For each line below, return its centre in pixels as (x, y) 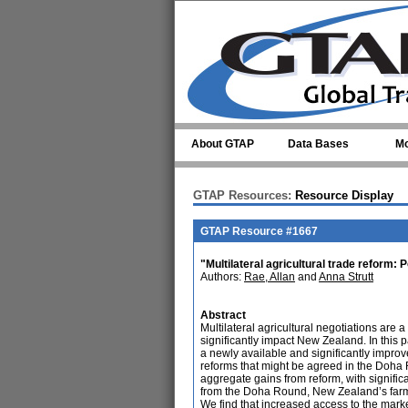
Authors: (222, 277)
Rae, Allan (270, 277)
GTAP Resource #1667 (259, 231)
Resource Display (342, 195)
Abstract (223, 315)
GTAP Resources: (242, 195)
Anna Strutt (346, 277)
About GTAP (223, 144)
